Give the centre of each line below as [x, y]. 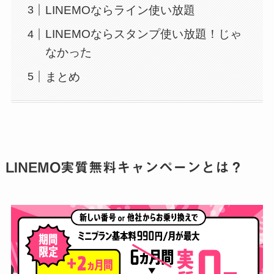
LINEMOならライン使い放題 [120, 10]
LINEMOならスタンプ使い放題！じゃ [144, 34]
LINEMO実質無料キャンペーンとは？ [124, 168]
